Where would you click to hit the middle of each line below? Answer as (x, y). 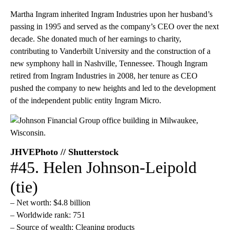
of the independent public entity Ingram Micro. (86, 100)
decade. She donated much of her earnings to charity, (96, 39)
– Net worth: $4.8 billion (50, 202)
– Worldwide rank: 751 (48, 215)
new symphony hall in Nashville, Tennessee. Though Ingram (109, 63)
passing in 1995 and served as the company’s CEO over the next (114, 26)
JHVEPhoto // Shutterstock (64, 152)
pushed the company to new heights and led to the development (113, 88)
